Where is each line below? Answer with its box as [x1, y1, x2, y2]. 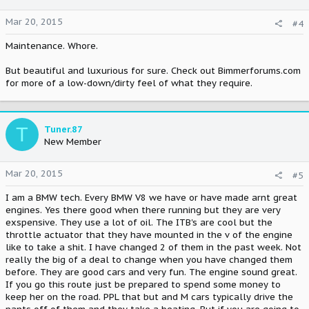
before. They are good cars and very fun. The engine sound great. [6, 266, 297, 278]
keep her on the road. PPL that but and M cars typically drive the [6, 290, 293, 303]
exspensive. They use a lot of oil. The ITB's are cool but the [6, 216, 272, 228]
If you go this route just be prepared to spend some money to [6, 278, 281, 290]
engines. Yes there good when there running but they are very [6, 203, 281, 216]
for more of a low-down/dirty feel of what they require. [6, 77, 252, 90]
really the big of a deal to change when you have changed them [6, 253, 292, 266]
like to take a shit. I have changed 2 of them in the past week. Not [6, 241, 301, 253]
